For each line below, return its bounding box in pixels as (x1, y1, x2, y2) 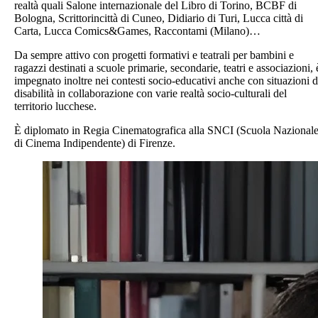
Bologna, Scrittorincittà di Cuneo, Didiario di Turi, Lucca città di (14, 11, 303, 24)
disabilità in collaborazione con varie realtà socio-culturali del (14, 87, 287, 99)
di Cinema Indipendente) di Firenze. (14, 136, 175, 149)
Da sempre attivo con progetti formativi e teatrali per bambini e (14, 48, 294, 61)
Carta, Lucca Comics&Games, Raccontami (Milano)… (14, 24, 261, 37)
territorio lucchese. (14, 99, 97, 112)
